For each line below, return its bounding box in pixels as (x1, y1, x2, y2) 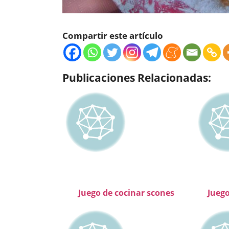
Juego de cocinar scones (78, 187, 174, 198)
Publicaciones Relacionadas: (62, 70, 211, 85)
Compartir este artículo (62, 30, 163, 41)
